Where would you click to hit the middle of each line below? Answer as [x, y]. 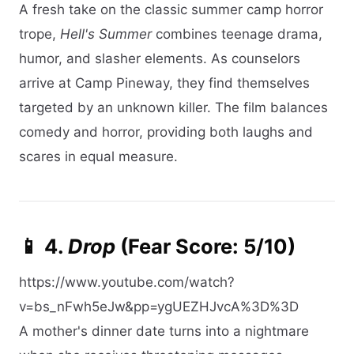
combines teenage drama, [237, 34]
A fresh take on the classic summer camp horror [171, 10]
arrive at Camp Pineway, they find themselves [164, 83]
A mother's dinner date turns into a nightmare [164, 331]
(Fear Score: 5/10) [205, 247]
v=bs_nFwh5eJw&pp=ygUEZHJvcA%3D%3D [159, 306]
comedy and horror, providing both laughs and [166, 132]
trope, [40, 34]
